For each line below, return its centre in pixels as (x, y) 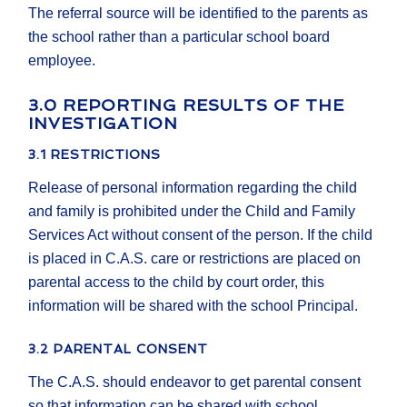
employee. (62, 61)
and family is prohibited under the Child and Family (192, 212)
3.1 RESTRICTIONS (95, 155)
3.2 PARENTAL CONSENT (119, 349)
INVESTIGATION (104, 124)
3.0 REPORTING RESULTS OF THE (187, 105)
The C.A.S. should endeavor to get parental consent (195, 382)
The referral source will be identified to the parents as (199, 14)
